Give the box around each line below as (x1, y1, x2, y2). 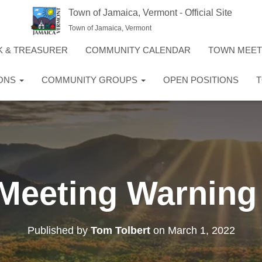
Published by (27, 224, 91, 236)
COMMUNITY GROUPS (42, 74, 140, 85)
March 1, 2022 (167, 224, 235, 236)
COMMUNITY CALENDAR (85, 44, 191, 55)
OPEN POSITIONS (163, 74, 239, 85)
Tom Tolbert (90, 224, 150, 236)
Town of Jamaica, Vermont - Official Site (68, 7, 233, 18)
